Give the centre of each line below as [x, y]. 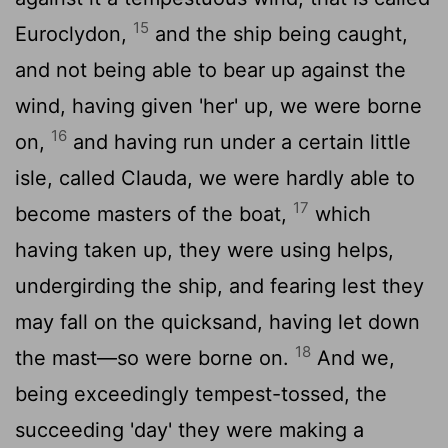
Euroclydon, [74, 33]
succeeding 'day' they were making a [189, 429]
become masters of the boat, [154, 213]
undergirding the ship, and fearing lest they [219, 285]
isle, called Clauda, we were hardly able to [215, 177]
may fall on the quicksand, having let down [217, 321]
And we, [353, 357]
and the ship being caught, [278, 33]
